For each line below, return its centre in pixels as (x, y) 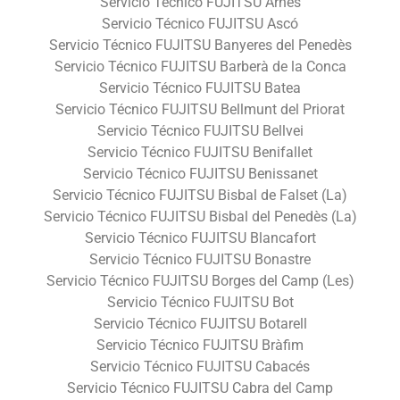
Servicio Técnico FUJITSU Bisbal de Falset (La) (200, 195)
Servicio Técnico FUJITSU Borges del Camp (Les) (200, 280)
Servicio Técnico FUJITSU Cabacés (200, 366)
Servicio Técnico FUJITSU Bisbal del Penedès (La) (200, 216)
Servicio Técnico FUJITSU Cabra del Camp (200, 387)
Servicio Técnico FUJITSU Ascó (200, 23)
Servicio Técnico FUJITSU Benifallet (200, 152)
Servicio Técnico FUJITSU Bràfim (200, 345)
